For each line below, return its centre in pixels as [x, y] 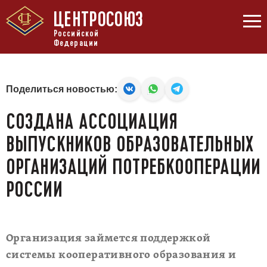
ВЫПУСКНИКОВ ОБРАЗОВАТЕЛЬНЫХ [130, 144]
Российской [76, 33]
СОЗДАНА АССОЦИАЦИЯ [92, 122]
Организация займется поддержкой [108, 239]
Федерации [76, 43]
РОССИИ [34, 190]
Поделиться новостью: [62, 89]
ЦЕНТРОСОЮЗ [98, 20]
